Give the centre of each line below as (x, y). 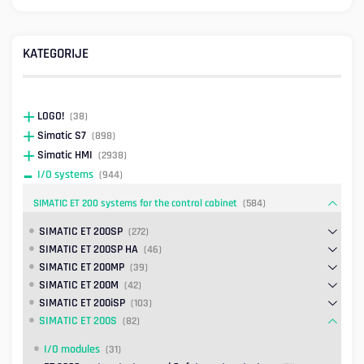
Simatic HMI (65, 156)
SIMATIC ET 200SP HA (88, 250)
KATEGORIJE (56, 53)
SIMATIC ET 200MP (81, 268)
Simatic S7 (62, 136)
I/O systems (66, 175)
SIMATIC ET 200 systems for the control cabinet (135, 204)
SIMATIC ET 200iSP (82, 303)
